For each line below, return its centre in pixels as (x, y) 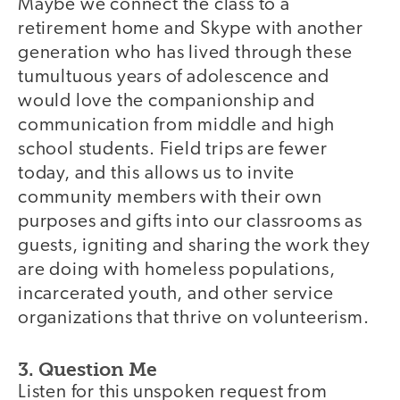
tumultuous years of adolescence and (174, 78)
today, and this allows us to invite (156, 174)
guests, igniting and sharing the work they (194, 246)
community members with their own (170, 198)
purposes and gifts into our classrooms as (190, 222)
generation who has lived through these (185, 54)
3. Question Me (87, 369)
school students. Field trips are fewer (173, 150)
